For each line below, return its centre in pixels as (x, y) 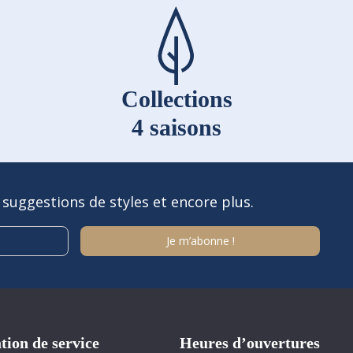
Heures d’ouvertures (249, 343)
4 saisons (176, 127)
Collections (176, 98)
